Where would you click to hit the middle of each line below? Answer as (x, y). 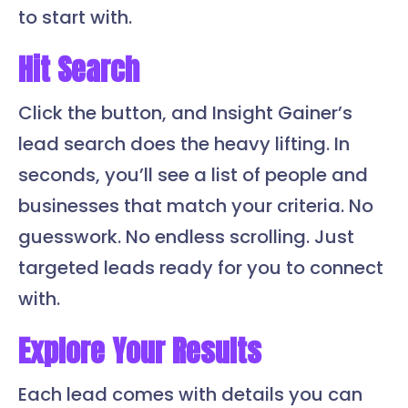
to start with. (75, 18)
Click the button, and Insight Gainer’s (185, 113)
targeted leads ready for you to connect (201, 268)
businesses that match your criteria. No (196, 206)
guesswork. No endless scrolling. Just (186, 237)
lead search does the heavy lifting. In (184, 144)
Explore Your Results (140, 352)
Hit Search (79, 70)
